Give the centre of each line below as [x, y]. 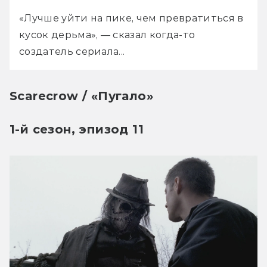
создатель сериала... [72, 51]
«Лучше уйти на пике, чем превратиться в [131, 18]
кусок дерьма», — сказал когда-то [107, 35]
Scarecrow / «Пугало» [81, 96]
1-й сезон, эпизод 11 [77, 129]
